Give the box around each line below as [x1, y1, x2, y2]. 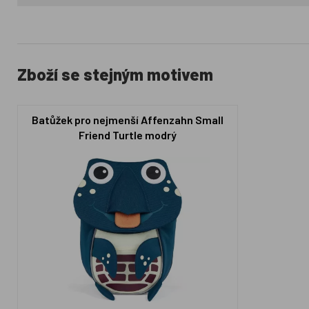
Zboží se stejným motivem [17, 64, 214, 84]
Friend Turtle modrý [79, 128, 177, 141]
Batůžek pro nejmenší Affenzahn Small [32, 112, 224, 126]
